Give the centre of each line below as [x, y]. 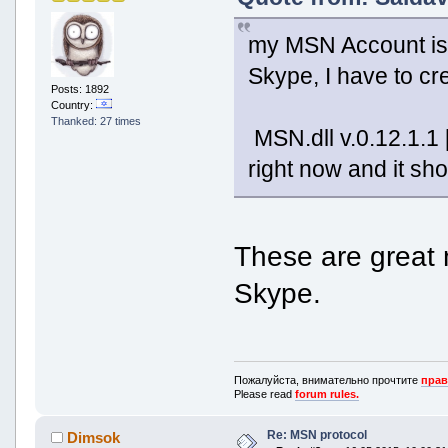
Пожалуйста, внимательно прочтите [328, 379]
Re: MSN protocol [316, 434]
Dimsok [94, 437]
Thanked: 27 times [95, 121]
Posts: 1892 [79, 89]
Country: [73, 105]
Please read [265, 393]
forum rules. [327, 393]
